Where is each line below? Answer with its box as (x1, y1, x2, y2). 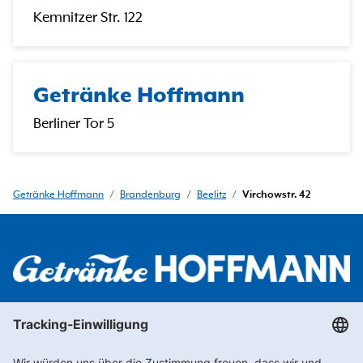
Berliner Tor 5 (33, 116, 114, 133)
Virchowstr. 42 (242, 190, 310, 202)
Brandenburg (120, 190, 181, 202)
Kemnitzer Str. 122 (33, 10, 143, 27)
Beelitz (197, 190, 226, 202)
